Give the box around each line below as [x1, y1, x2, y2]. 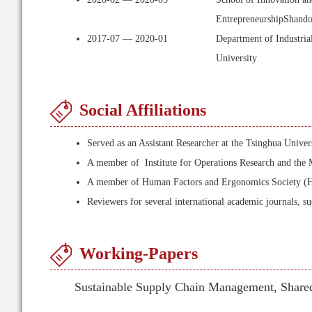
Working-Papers [79, 244, 198, 263]
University [216, 53, 257, 63]
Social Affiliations [79, 101, 206, 119]
